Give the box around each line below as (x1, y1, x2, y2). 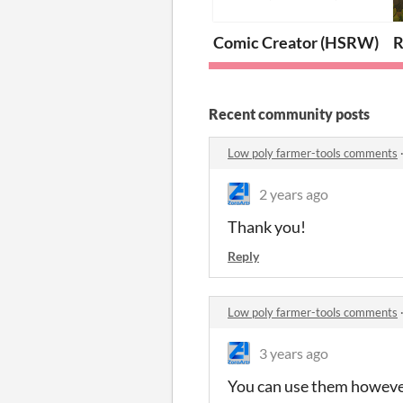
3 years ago (259, 344, 328, 362)
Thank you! (228, 216, 306, 237)
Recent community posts (209, 104, 370, 122)
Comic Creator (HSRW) (213, 31, 379, 52)
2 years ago (259, 184, 328, 202)
